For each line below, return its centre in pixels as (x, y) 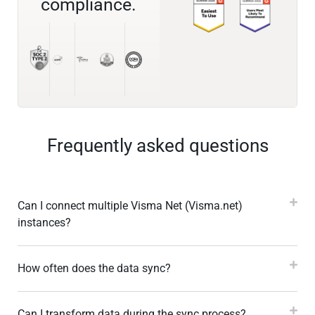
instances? (44, 223)
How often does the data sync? (94, 269)
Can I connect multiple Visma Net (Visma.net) (130, 206)
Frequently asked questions (157, 146)
